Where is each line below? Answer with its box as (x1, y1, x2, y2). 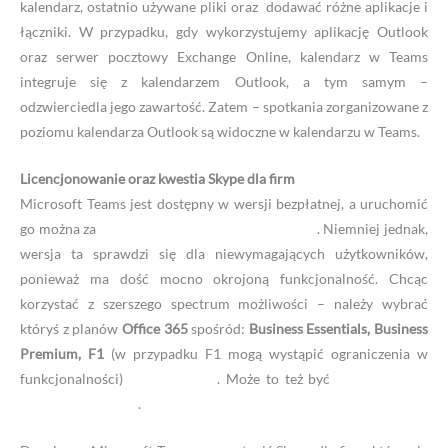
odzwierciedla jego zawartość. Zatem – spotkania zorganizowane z (20, 97, 428, 115)
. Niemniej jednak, (316, 219, 429, 237)
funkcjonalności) (20, 369, 129, 387)
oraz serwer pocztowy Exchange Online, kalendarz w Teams (20, 47, 428, 65)
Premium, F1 (20, 344, 111, 362)
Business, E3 (20, 394, 96, 412)
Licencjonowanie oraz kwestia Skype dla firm (20, 169, 295, 187)
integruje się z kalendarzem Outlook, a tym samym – (20, 72, 428, 90)
